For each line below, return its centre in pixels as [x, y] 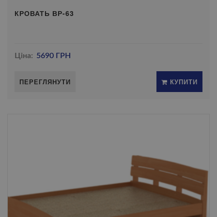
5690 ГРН [54, 56]
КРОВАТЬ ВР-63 [44, 13]
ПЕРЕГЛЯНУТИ [45, 82]
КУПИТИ [183, 82]
